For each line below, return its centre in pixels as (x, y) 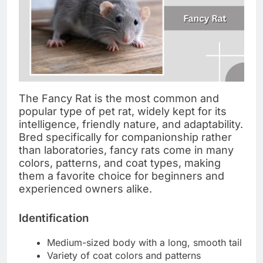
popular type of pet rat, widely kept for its (123, 112)
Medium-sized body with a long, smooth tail (144, 243)
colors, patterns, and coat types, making (120, 163)
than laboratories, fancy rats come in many (126, 150)
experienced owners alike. (85, 189)
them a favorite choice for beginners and (122, 176)
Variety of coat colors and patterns (124, 256)
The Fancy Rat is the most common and (119, 99)
